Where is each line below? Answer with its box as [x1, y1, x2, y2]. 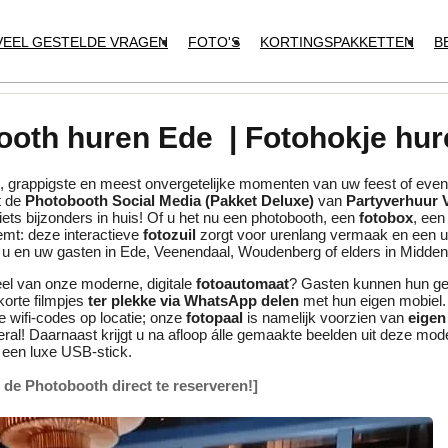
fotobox [359, 209, 413, 227]
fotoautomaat [196, 275, 289, 293]
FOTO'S [188, 34, 240, 50]
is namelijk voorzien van [243, 309, 408, 327]
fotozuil [143, 226, 196, 244]
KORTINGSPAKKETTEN [260, 34, 414, 50]
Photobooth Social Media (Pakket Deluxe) [25, 192, 314, 210]
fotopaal [186, 309, 243, 327]
